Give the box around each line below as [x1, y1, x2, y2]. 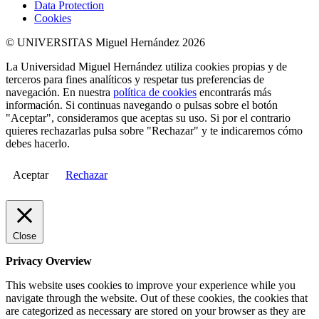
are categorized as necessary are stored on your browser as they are [6, 304, 305, 317]
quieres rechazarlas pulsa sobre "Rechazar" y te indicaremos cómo [6, 124, 303, 137]
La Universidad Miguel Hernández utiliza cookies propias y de [6, 60, 287, 73]
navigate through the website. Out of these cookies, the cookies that [6, 291, 308, 304]
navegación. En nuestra [6, 85, 113, 98]
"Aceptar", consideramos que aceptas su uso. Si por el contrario [6, 111, 291, 124]
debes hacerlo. [6, 137, 70, 150]
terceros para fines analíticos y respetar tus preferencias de [6, 73, 264, 85]
